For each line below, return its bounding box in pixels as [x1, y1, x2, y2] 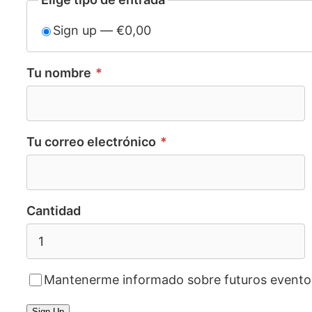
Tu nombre [26, 65, 94, 80]
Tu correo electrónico [26, 134, 159, 149]
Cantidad [26, 203, 81, 218]
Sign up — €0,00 [53, 23, 151, 38]
